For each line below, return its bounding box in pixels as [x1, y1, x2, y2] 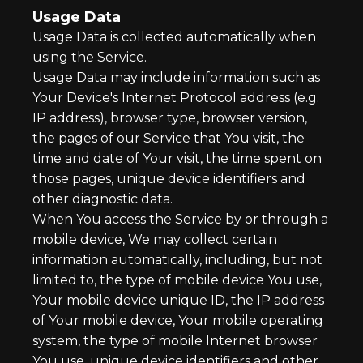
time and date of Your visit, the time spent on [32, 151, 322, 166]
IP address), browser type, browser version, [32, 110, 307, 126]
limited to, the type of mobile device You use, [32, 272, 322, 288]
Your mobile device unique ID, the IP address [32, 293, 324, 308]
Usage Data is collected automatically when [32, 29, 316, 45]
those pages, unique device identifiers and [32, 171, 305, 186]
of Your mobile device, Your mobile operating [32, 313, 323, 328]
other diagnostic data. [32, 191, 173, 207]
